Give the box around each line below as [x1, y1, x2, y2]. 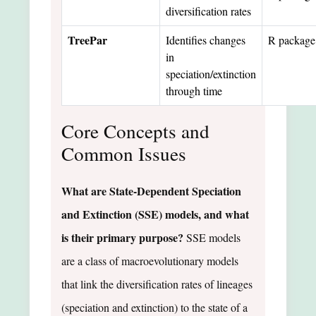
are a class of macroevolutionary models [61, 253, 238, 268]
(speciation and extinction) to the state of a [61, 299, 248, 315]
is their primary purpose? [61, 229, 183, 245]
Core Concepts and [61, 117, 209, 144]
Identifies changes [166, 32, 245, 47]
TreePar [68, 31, 107, 48]
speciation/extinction [166, 66, 256, 81]
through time [166, 83, 222, 98]
